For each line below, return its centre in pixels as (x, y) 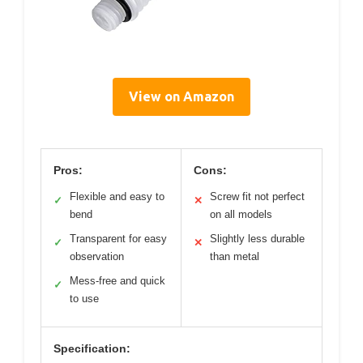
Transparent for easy (118, 239)
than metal (235, 256)
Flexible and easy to (117, 196)
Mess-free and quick (117, 281)
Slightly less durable (257, 239)
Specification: (92, 348)
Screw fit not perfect (257, 196)
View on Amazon (181, 96)
